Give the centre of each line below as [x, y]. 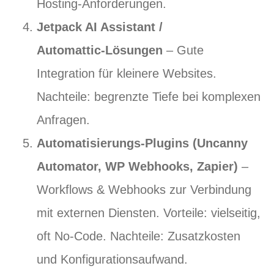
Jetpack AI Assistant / [100, 27]
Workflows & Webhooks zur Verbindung [144, 190]
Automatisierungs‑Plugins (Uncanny [142, 143]
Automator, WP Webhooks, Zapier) [137, 166]
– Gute [183, 50]
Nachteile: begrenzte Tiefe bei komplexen [149, 97]
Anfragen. [63, 120]
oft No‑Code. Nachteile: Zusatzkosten [139, 236]
